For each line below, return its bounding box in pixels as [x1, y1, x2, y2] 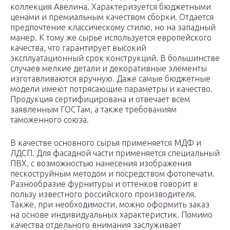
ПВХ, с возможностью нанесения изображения [10, 159, 191, 168]
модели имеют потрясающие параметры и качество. [10, 84, 213, 94]
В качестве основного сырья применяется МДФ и [10, 138, 201, 148]
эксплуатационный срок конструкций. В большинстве [10, 53, 220, 63]
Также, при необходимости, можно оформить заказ [10, 200, 209, 209]
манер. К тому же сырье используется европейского [10, 33, 212, 43]
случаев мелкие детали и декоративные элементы [10, 64, 207, 73]
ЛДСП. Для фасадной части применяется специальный [10, 148, 220, 158]
